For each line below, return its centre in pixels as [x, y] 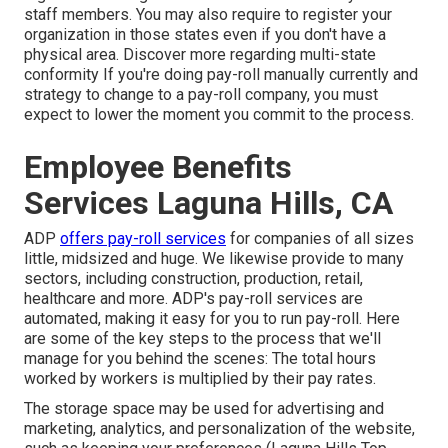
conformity [61, 75]
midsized [95, 259]
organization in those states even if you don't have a [205, 35]
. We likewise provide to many [299, 259]
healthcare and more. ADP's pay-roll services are [193, 299]
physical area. [73, 55]
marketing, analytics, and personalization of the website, [219, 429]
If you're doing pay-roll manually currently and [258, 75]
